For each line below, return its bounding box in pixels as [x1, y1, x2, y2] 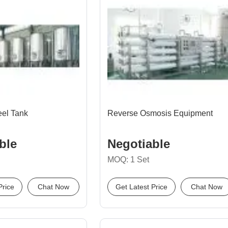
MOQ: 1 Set [107, 155, 149, 164]
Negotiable [107, 137, 170, 151]
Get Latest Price [116, 183, 167, 191]
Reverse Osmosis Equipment [107, 109, 213, 118]
